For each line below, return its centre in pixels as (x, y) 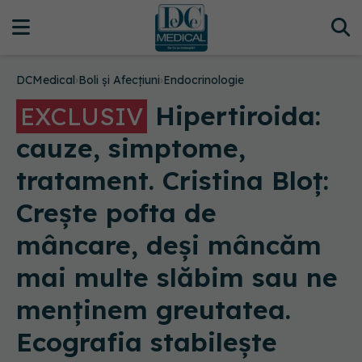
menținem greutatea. (154, 309)
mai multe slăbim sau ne (177, 277)
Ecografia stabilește (147, 342)
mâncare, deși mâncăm (169, 245)
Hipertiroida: (234, 116)
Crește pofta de (116, 213)
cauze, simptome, (131, 148)
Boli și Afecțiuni (119, 80)
